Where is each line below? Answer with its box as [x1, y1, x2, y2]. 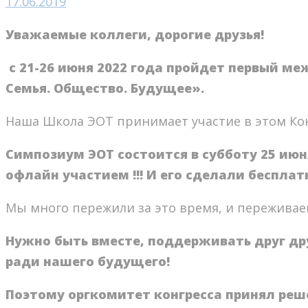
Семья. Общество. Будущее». [5, 80, 204, 97]
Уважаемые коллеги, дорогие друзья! [5, 26, 264, 43]
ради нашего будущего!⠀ [5, 253, 179, 270]
